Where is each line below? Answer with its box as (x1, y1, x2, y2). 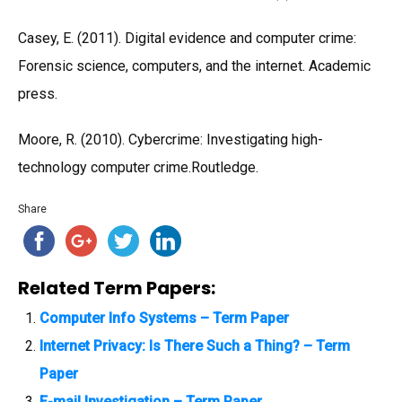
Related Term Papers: (18, 275, 215, 301)
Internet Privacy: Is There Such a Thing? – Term (39, 336, 350, 354)
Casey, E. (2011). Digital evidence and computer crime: (18, 29, 356, 47)
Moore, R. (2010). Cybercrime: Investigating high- (18, 130, 323, 148)
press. (18, 84, 57, 102)
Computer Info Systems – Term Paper (39, 309, 289, 327)
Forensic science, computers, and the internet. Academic (18, 57, 371, 74)
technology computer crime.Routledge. (18, 158, 258, 176)
